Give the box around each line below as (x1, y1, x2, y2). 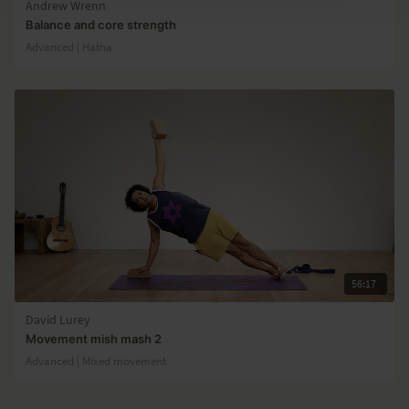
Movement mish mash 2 (26, 330, 162, 346)
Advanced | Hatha (26, 38, 112, 54)
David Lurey (26, 311, 90, 328)
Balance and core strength (26, 16, 176, 32)
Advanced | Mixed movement (26, 352, 166, 368)
